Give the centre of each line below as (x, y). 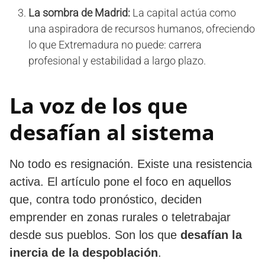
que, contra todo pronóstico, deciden (106, 199)
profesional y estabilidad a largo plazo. (117, 60)
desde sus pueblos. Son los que (95, 235)
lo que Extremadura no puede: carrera (115, 44)
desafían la (211, 235)
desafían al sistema (112, 132)
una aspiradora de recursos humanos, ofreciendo (142, 28)
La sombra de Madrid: (79, 12)
